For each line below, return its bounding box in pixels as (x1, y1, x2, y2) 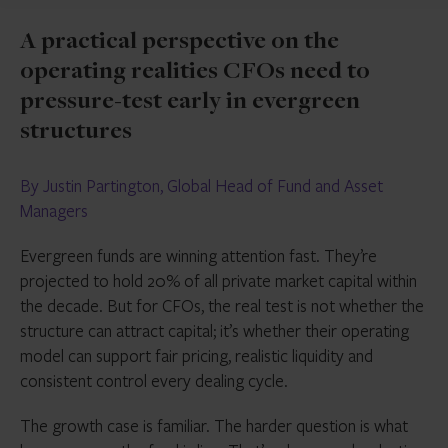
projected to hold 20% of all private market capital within (20, 269, 417, 292)
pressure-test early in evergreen (20, 90, 360, 115)
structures (20, 120, 132, 145)
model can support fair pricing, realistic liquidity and (20, 344, 373, 367)
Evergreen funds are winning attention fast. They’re (20, 244, 377, 267)
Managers (20, 199, 88, 222)
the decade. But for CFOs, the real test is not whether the (20, 294, 424, 317)
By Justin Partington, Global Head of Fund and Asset (20, 174, 383, 197)
